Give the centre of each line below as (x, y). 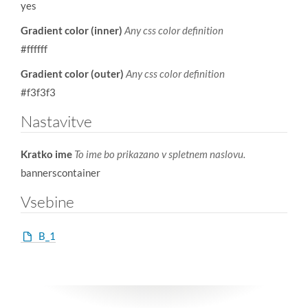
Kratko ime (47, 154)
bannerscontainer (60, 173)
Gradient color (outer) (73, 74)
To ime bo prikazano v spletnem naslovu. (160, 154)
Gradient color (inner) (73, 30)
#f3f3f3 (38, 92)
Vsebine (47, 201)
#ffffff (34, 49)
